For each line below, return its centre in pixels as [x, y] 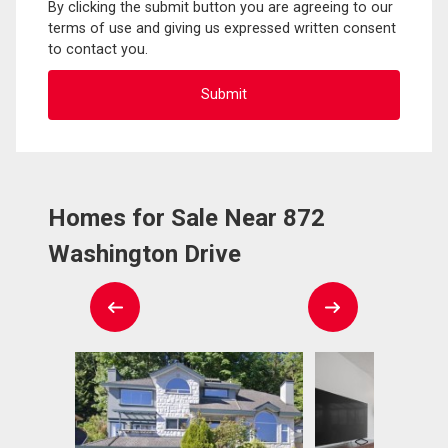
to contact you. [98, 49]
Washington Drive [144, 253]
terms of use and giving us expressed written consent [222, 28]
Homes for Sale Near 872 [186, 217]
